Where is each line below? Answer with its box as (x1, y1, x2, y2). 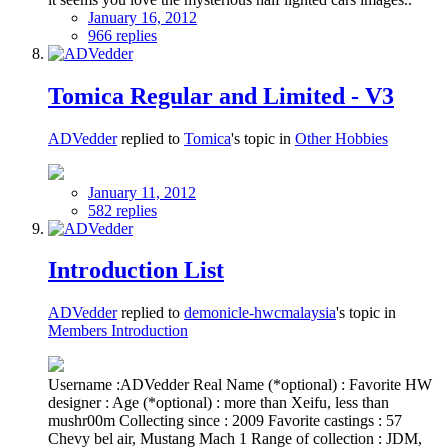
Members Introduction (48, 322, 188, 340)
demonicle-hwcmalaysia (184, 304, 336, 322)
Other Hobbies (295, 129, 388, 147)
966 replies (88, 26, 157, 44)
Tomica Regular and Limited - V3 (48, 82, 394, 109)
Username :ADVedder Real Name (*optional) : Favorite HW (48, 376, 432, 394)
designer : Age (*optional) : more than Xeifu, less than (48, 394, 389, 412)
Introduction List (48, 257, 224, 284)
